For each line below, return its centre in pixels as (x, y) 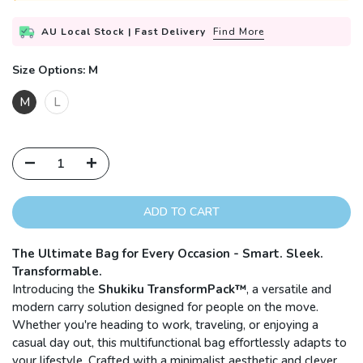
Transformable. (57, 272)
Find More (239, 32)
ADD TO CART (181, 212)
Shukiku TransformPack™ (172, 290)
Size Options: (50, 70)
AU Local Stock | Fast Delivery (124, 32)
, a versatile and (289, 290)
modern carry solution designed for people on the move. (165, 307)
